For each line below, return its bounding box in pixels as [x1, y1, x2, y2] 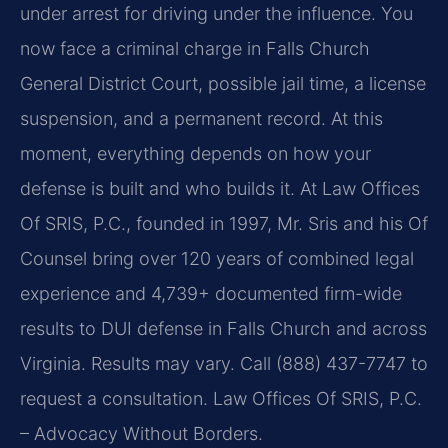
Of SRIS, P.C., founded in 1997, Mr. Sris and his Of [20, 212, 428, 234]
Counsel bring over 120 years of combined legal [20, 247, 414, 269]
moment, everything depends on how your [20, 142, 371, 164]
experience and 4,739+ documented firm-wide [20, 282, 402, 304]
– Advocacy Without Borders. [20, 422, 263, 444]
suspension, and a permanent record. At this [20, 107, 383, 129]
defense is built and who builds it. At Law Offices [20, 177, 420, 199]
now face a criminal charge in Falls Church [20, 37, 370, 59]
